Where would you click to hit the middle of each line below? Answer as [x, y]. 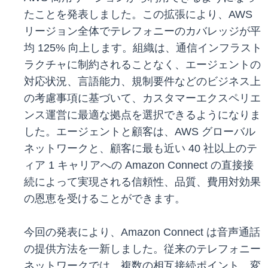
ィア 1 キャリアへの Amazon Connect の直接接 [139, 165]
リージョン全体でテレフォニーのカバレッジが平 [142, 31]
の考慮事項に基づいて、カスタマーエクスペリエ [142, 98]
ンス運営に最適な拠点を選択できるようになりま [142, 115]
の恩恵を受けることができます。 [105, 199]
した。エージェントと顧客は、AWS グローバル [140, 132]
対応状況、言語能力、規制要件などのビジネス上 [142, 82]
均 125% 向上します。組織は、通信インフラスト [143, 48]
